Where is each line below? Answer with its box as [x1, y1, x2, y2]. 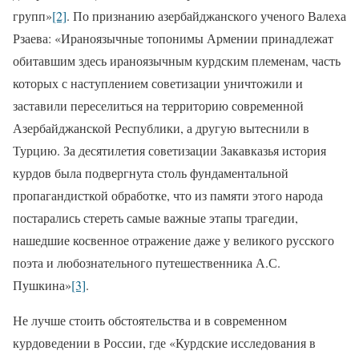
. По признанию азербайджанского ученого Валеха [67, 6, 346, 24]
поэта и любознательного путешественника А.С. [13, 253, 280, 271]
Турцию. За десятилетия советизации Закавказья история [13, 141, 326, 159]
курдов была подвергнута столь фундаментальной [13, 163, 288, 181]
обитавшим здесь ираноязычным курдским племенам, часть [13, 51, 341, 69]
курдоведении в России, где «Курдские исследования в [13, 333, 316, 351]
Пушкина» [13, 276, 71, 293]
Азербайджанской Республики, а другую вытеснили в [13, 119, 309, 136]
